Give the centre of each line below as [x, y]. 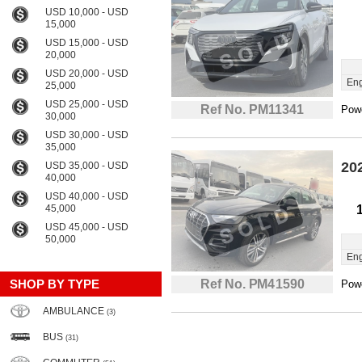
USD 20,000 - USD [87, 74]
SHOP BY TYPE [55, 284]
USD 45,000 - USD [87, 227]
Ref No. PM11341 [252, 109]
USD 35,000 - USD [87, 166]
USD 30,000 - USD [87, 135]
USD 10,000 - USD [87, 12]
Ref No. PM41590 [252, 284]
